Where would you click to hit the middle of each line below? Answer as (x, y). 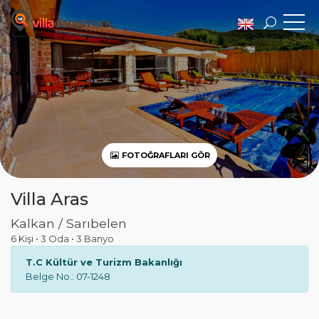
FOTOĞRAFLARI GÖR (165, 155)
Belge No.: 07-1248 (68, 276)
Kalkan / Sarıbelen (69, 223)
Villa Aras (49, 199)
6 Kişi (23, 239)
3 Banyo (95, 239)
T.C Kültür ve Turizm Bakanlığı (104, 262)
